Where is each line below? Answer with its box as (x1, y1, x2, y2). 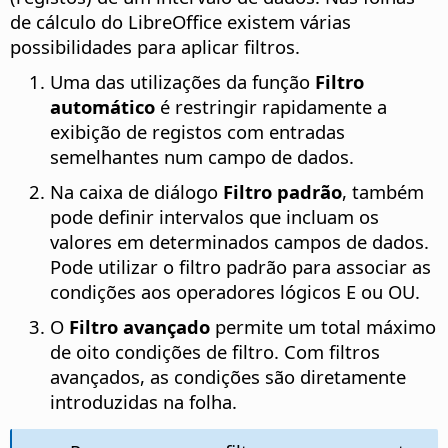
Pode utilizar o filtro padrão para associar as (50, 254, 431, 280)
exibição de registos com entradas (50, 119, 345, 145)
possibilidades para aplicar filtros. (10, 34, 300, 60)
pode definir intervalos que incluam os (50, 204, 379, 230)
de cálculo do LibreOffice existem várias (10, 9, 351, 35)
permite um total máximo (210, 314, 436, 340)
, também (342, 179, 424, 205)
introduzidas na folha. (50, 389, 237, 415)
